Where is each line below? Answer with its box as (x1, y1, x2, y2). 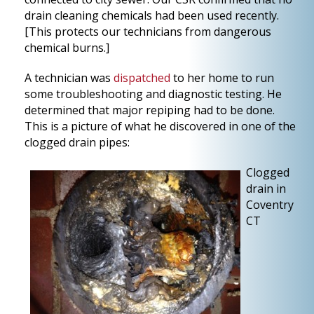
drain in (246, 181, 286, 196)
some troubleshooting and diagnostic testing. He (25, 86, 282, 102)
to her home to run (170, 70, 274, 86)
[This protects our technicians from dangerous (25, 24, 271, 39)
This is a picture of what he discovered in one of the (25, 118, 296, 134)
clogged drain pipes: (25, 135, 130, 150)
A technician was (25, 70, 114, 86)
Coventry (246, 197, 294, 212)
